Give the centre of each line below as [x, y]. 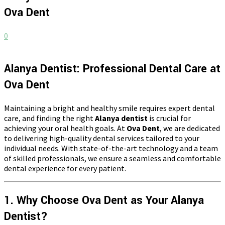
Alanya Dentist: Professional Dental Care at [112, 69]
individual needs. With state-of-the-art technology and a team [111, 148]
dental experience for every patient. [65, 168]
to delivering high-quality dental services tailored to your [102, 138]
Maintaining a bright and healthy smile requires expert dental [109, 108]
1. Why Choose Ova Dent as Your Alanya [104, 200]
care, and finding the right [49, 118]
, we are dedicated [190, 128]
